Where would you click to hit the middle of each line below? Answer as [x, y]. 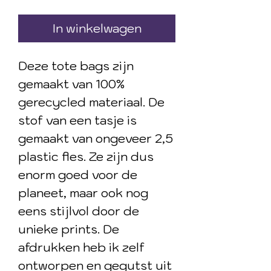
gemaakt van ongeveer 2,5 [96, 139]
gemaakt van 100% [71, 84]
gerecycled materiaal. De [91, 102]
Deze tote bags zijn [76, 66]
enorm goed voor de [78, 175]
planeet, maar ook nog [83, 193]
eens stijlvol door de [79, 211]
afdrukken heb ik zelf [81, 247]
